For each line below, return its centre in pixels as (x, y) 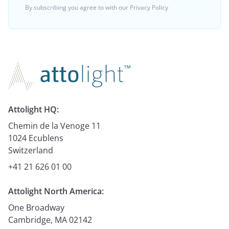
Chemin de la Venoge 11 (54, 126)
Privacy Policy (149, 7)
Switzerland (31, 151)
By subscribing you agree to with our (77, 7)
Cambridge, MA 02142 (50, 220)
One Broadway (36, 208)
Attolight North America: (56, 191)
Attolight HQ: (33, 110)
